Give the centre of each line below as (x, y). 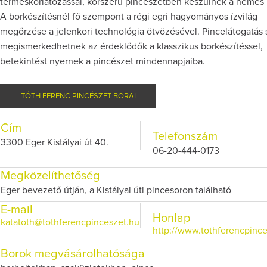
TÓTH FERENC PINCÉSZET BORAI (78, 96)
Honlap (171, 218)
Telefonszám (185, 136)
